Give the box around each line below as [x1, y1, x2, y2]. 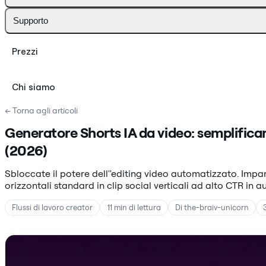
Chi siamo [12, 81, 55, 93]
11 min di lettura [107, 202, 161, 213]
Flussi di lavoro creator [12, 202, 93, 213]
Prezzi [12, 45, 38, 57]
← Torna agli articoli [5, 104, 78, 116]
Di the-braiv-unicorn [175, 202, 249, 213]
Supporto [13, 15, 48, 26]
